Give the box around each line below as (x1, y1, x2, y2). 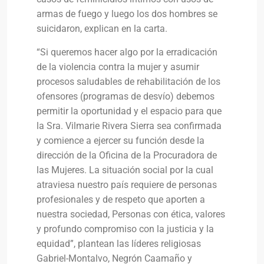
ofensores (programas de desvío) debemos (37, 91, 214, 102)
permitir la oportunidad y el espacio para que (37, 105, 222, 117)
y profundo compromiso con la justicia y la (37, 223, 214, 235)
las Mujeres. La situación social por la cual (37, 164, 213, 176)
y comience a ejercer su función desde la (37, 135, 204, 146)
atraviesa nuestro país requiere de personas (37, 179, 217, 190)
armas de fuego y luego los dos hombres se (37, 8, 217, 19)
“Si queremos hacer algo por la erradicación (37, 47, 217, 58)
